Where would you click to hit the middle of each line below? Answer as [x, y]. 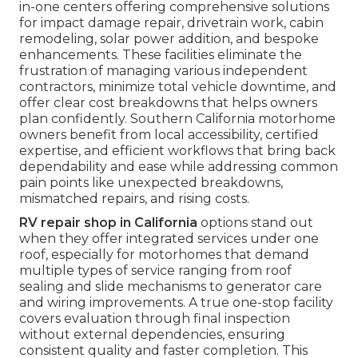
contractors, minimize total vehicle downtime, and [178, 87]
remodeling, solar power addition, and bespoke [169, 39]
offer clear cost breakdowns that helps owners [168, 103]
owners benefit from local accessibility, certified [169, 135]
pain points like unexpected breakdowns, [151, 183]
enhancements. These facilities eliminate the [161, 55]
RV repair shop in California [108, 223]
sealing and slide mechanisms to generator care [171, 287]
